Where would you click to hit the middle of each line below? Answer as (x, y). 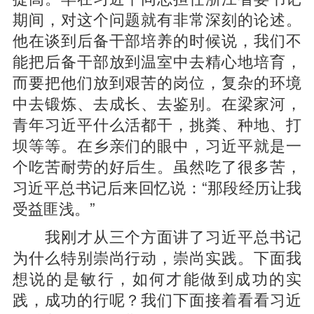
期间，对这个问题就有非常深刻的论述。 (157, 18)
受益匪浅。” (53, 207)
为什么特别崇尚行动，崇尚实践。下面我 (157, 257)
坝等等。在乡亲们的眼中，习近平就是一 (157, 144)
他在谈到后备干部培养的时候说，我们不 (157, 39)
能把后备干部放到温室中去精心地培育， (157, 60)
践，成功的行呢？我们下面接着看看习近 (157, 299)
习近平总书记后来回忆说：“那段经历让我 (157, 186)
